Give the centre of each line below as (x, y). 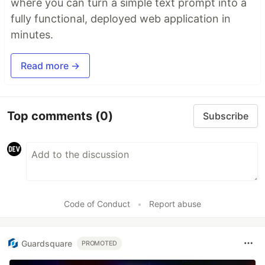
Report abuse (175, 204)
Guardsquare (47, 243)
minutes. (32, 35)
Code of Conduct (97, 204)
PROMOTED (100, 243)
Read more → (50, 66)
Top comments (51, 116)
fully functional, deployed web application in (121, 19)
